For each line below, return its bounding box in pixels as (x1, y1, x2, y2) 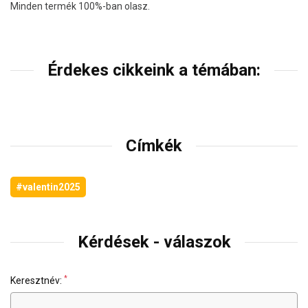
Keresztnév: (10, 275, 64, 287)
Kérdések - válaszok (77, 232, 231, 252)
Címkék (126, 136, 182, 156)
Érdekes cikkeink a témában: (47, 60, 261, 80)
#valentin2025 (16, 181, 80, 193)
